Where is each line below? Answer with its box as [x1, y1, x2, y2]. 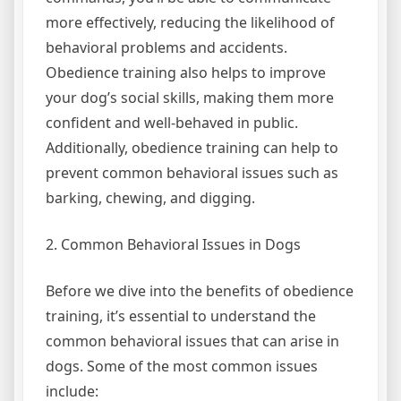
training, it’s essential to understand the [46, 305, 316, 326]
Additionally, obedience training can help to [46, 137, 338, 158]
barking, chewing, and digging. [46, 187, 255, 208]
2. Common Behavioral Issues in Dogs [46, 234, 301, 254]
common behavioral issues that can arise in [46, 330, 339, 351]
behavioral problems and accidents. [46, 37, 287, 57]
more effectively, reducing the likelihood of [46, 12, 335, 32]
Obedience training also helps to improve [46, 62, 326, 82]
